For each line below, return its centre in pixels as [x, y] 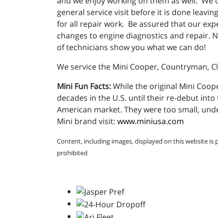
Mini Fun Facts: [84, 86]
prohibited [72, 153]
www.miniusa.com [151, 121]
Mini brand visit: [87, 121]
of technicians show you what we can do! [131, 47]
